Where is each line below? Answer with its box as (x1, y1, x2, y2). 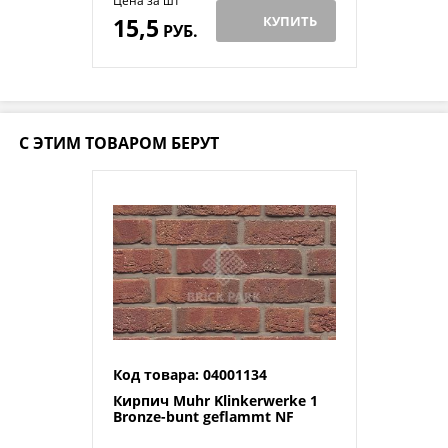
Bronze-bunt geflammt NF (112, 407, 294, 427)
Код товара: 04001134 (112, 365, 267, 385)
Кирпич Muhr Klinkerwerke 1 (112, 391, 318, 411)
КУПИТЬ (263, 11, 317, 30)
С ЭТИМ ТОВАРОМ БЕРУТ (19, 131, 219, 154)
